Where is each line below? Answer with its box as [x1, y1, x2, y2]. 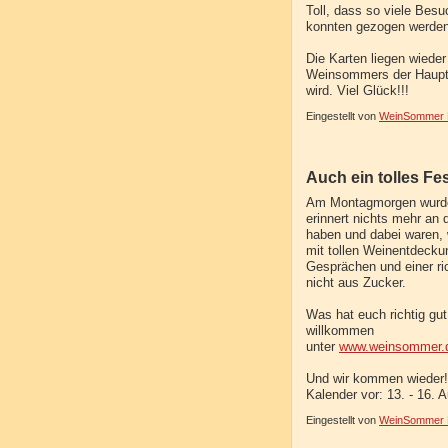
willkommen [306, 324, 374, 339]
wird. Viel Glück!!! [306, 84, 409, 99]
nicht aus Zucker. [306, 276, 406, 291]
